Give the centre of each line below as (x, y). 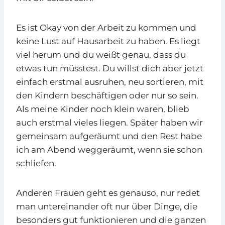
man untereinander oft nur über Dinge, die (107, 206)
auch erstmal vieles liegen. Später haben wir (109, 122)
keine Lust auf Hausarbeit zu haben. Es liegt (108, 41)
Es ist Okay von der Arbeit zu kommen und (106, 27)
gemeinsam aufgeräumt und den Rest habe (109, 136)
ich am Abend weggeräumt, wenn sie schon (109, 149)
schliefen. (36, 163)
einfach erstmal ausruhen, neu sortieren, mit (110, 82)
